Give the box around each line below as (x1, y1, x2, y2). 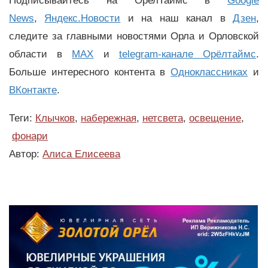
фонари (12, 130, 48, 142)
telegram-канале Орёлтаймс (118, 48, 257, 60)
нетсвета (142, 112, 183, 124)
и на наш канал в (120, 12, 233, 24)
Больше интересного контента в (9, 66, 171, 78)
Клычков (35, 112, 75, 124)
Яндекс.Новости (44, 12, 121, 24)
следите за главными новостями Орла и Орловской (9, 30, 259, 42)
